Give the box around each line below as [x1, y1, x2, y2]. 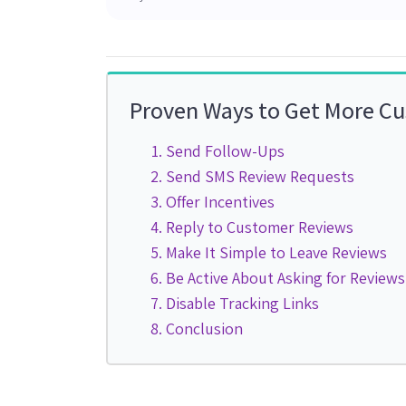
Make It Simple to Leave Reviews [166, 242, 387, 264]
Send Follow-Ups [166, 140, 285, 162]
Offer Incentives [166, 191, 275, 213]
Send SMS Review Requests [166, 166, 354, 188]
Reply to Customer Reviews [166, 217, 353, 238]
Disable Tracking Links [166, 293, 319, 314]
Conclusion [166, 318, 243, 340]
